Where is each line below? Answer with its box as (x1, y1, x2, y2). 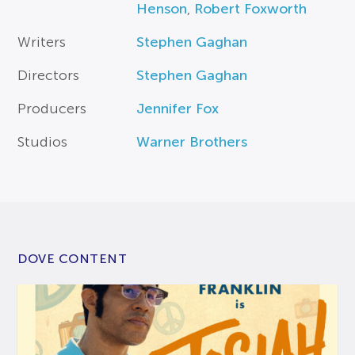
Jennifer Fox (136, 100, 219, 116)
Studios (17, 133, 68, 150)
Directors (17, 67, 80, 83)
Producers (17, 100, 87, 116)
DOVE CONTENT (17, 251, 128, 265)
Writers (17, 33, 67, 50)
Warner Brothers (136, 133, 248, 150)
